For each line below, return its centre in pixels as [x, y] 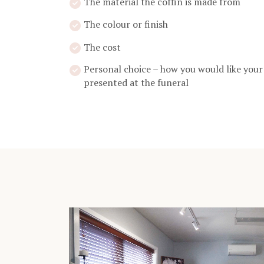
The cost [102, 47]
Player [83, 228]
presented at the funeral [136, 83]
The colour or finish [126, 24]
